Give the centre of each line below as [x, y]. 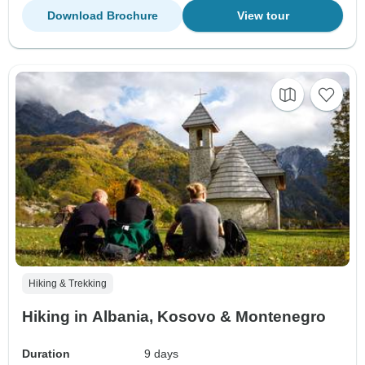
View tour [263, 15]
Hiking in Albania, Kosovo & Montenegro [174, 316]
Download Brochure [102, 15]
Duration [46, 353]
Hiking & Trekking [68, 283]
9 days [162, 353]
